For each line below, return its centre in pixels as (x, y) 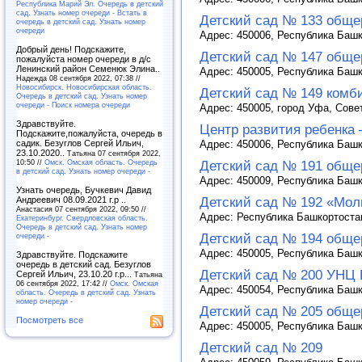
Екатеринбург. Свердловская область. (82, 218)
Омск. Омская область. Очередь (101, 162)
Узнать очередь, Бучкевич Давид (84, 190)
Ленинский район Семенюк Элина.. (88, 69)
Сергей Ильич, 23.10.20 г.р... (75, 274)
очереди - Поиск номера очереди (73, 105)
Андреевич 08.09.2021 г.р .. (71, 200)
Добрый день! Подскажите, (71, 49)
